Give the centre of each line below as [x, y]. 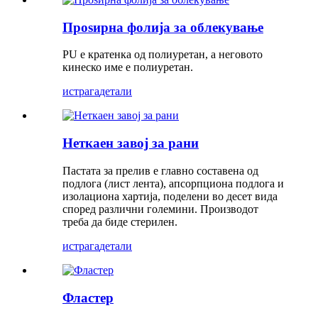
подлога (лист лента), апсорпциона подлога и [173, 183]
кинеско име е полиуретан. [128, 67]
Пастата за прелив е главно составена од [160, 170]
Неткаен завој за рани [131, 143]
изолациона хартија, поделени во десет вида [170, 196]
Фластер [88, 297]
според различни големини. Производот [160, 209]
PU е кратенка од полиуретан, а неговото [163, 55]
